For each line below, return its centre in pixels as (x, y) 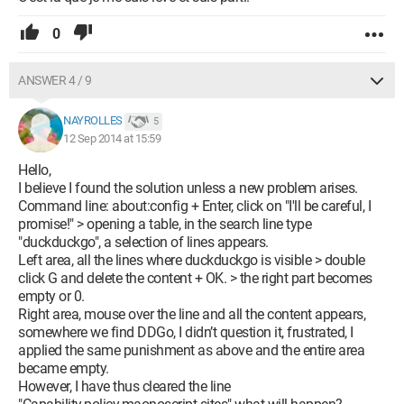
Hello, (34, 170)
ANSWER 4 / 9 (55, 80)
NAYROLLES (93, 121)
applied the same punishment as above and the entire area (191, 350)
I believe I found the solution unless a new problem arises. (188, 188)
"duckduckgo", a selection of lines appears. (143, 242)
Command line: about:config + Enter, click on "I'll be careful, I (194, 206)
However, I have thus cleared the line (124, 386)
